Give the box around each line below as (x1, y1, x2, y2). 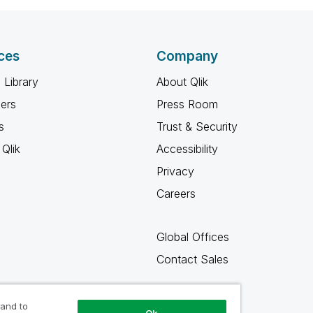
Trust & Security (156, 119, 238, 133)
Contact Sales (156, 252, 228, 266)
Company (156, 48, 218, 64)
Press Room (156, 97, 218, 111)
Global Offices (156, 230, 229, 244)
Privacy (156, 164, 194, 178)
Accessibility (156, 142, 218, 156)
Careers (156, 187, 196, 201)
